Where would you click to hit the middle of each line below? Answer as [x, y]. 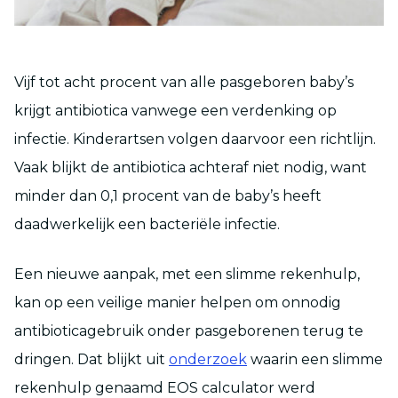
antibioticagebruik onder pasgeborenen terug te [189, 330]
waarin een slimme [315, 359]
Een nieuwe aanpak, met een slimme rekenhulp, [187, 274]
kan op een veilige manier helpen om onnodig [178, 302]
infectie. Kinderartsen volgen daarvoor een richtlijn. [195, 139]
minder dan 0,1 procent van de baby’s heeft [168, 195]
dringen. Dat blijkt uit [92, 359]
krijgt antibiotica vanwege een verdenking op [175, 110]
